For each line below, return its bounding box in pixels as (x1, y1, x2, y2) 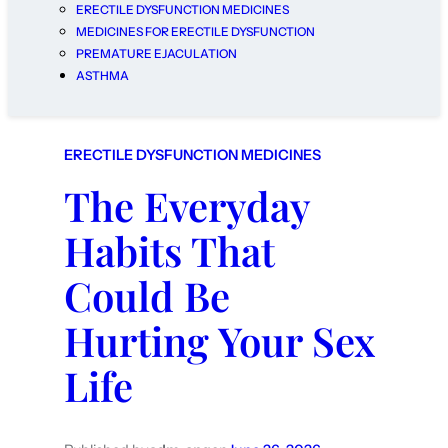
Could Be (64, 269, 230, 323)
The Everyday (64, 179, 310, 233)
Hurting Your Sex (64, 314, 375, 368)
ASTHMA (76, 68, 129, 84)
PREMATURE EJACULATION (76, 46, 237, 62)
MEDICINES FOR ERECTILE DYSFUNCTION (76, 24, 315, 40)
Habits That (64, 224, 275, 278)
